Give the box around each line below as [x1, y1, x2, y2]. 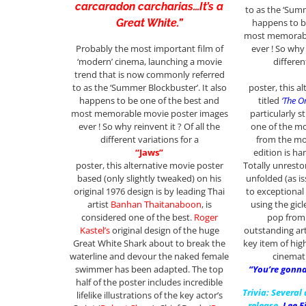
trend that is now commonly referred [74, 68, 225, 81]
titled [258, 94, 282, 107]
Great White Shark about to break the [73, 237, 226, 250]
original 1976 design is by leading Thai [74, 185, 225, 198]
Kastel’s [79, 224, 110, 237]
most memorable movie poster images [70, 107, 228, 120]
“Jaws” [135, 146, 164, 159]
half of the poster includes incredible [76, 276, 223, 289]
